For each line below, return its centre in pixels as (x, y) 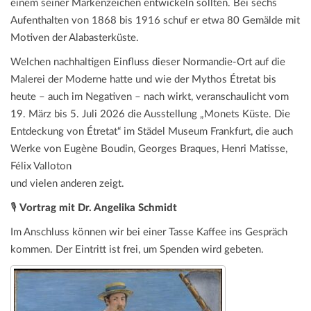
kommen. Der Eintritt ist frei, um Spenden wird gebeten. (137, 250)
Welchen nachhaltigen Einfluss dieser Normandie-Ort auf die (148, 62)
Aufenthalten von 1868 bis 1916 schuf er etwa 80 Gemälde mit (155, 21)
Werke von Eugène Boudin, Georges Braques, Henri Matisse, (149, 149)
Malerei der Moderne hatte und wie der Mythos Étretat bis (143, 80)
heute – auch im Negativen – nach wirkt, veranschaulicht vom (150, 97)
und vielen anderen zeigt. (67, 184)
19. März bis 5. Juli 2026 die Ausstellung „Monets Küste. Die (150, 115)
